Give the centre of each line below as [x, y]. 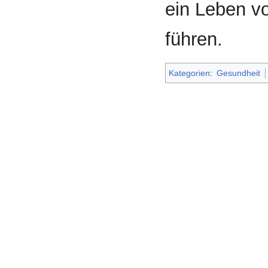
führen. [194, 39]
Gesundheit [239, 73]
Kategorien [189, 73]
